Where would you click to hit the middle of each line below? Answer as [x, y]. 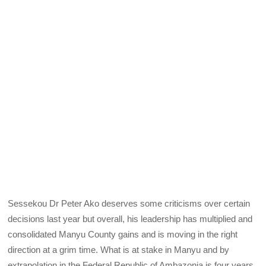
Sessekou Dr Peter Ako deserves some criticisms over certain [129, 203]
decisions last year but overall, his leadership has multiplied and [130, 218]
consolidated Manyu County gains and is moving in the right [123, 234]
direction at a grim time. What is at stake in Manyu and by [119, 249]
